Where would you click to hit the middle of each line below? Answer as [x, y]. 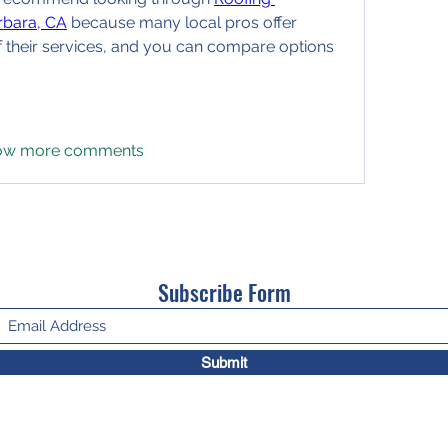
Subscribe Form [224, 292]
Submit [224, 362]
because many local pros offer [182, 22]
